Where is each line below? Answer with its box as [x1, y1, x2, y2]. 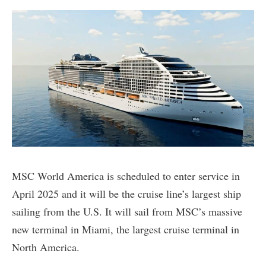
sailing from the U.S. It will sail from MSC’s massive [12, 204, 242, 218]
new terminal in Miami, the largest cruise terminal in [12, 221, 239, 236]
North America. [12, 239, 80, 254]
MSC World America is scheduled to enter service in [12, 168, 240, 183]
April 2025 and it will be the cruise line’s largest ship [12, 186, 241, 201]
